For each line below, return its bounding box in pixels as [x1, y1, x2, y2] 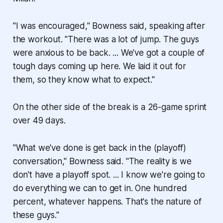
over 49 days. [12, 115, 66, 125]
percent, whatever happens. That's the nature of [12, 196, 202, 207]
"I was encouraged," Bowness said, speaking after [12, 20, 205, 31]
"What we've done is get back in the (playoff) [12, 142, 187, 153]
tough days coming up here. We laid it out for [12, 61, 187, 71]
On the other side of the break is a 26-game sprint [12, 102, 207, 112]
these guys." [12, 210, 59, 220]
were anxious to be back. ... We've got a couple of [12, 47, 205, 58]
